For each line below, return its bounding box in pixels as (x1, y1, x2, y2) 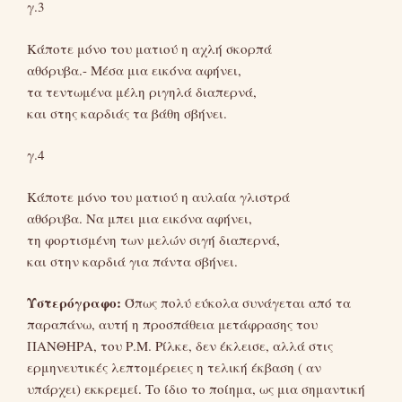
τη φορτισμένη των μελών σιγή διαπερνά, (27, 230, 280, 249)
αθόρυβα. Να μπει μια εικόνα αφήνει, (27, 208, 252, 227)
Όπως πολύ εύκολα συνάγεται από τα (121, 293, 351, 312)
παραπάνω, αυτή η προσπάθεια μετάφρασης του (27, 315, 318, 334)
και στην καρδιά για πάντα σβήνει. (27, 251, 238, 270)
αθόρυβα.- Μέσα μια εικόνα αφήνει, (27, 60, 241, 79)
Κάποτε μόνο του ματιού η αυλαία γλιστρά (27, 187, 290, 205)
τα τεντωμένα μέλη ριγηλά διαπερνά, (27, 82, 257, 100)
